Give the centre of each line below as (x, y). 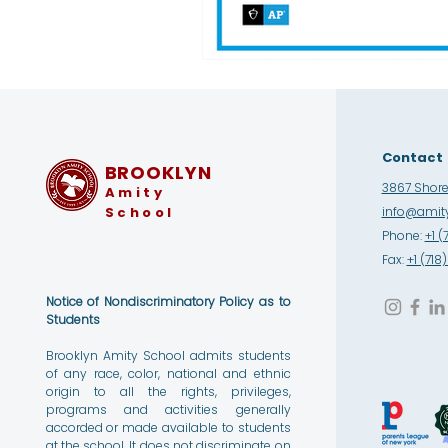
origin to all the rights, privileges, (168, 391)
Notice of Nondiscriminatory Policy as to (168, 301)
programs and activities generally (168, 409)
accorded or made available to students (168, 427)
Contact (412, 157)
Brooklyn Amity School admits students (168, 355)
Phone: (403, 235)
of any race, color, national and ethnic (168, 373)
